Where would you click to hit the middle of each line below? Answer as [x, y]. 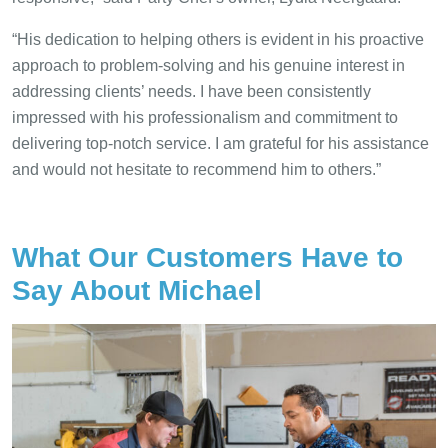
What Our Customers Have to [207, 258]
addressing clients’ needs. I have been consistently [191, 92]
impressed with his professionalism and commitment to [205, 118]
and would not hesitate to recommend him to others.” [196, 170]
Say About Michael [137, 291]
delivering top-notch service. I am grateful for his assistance [220, 144]
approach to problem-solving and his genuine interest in [208, 66]
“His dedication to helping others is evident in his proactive [218, 40]
